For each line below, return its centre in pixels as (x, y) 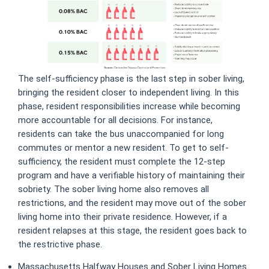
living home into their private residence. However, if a (122, 217)
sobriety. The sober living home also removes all (113, 189)
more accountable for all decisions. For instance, (115, 120)
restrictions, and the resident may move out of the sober (132, 203)
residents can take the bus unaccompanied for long (121, 134)
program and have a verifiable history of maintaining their (131, 176)
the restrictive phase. (60, 245)
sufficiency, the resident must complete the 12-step (122, 162)
